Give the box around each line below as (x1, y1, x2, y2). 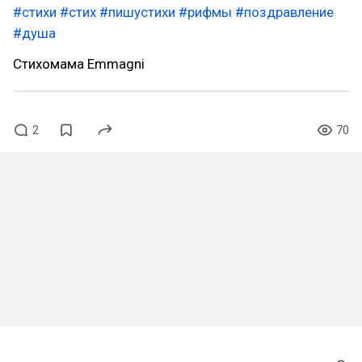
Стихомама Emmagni (13, 56, 145, 72)
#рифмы (179, 4, 232, 20)
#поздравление (235, 4, 334, 20)
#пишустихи (99, 4, 175, 20)
